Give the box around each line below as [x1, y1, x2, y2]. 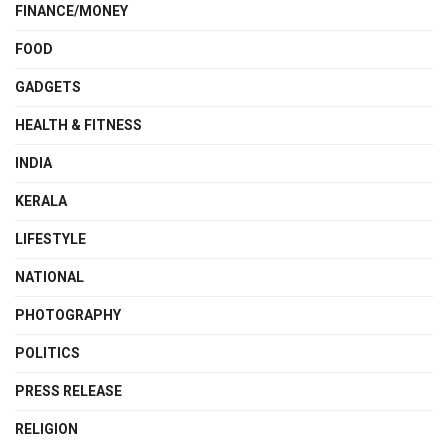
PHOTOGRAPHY [15, 307, 121, 323]
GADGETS [15, 79, 81, 95]
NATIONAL [15, 269, 84, 285]
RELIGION [15, 421, 78, 437]
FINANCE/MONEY [15, 3, 128, 19]
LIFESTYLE [15, 231, 86, 247]
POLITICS [15, 345, 80, 361]
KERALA [15, 193, 67, 209]
